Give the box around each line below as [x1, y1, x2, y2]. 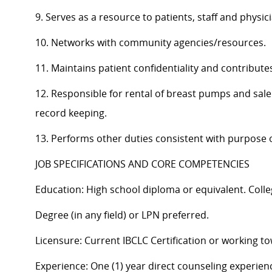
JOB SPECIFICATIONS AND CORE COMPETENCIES [35, 157, 250, 171]
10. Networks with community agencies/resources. [35, 36, 266, 50]
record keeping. [35, 106, 107, 120]
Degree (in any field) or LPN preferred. [35, 208, 209, 222]
